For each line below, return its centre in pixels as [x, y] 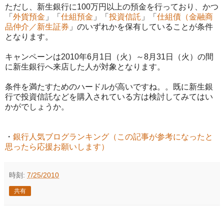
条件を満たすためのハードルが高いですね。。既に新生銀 [109, 87]
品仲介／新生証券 [37, 27]
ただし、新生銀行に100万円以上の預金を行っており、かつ [112, 7]
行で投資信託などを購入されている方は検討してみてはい [109, 97]
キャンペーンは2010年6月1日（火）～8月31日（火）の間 [109, 57]
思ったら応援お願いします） [57, 147]
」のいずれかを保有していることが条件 [141, 27]
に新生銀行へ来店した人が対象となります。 [85, 67]
